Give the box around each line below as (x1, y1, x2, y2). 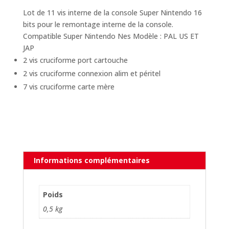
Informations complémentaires (33, 155, 150, 165)
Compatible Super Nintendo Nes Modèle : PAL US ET (22, 31, 199, 41)
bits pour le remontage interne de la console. (22, 19, 173, 29)
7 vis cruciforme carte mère (22, 81, 114, 91)
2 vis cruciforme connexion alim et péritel (22, 68, 161, 78)
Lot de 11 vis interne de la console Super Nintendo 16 (22, 7, 202, 17)
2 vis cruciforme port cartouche (22, 55, 128, 65)
